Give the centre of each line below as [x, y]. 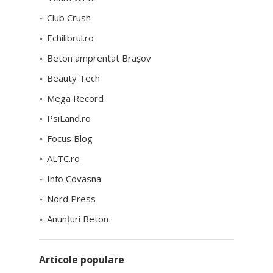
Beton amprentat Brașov [99, 58]
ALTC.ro [63, 158]
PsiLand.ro [69, 118]
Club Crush [69, 17]
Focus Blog [70, 138]
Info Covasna [74, 178]
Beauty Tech [73, 78]
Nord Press [71, 198]
